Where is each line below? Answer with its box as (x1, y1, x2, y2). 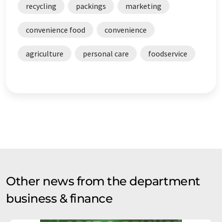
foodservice (148, 49, 187, 59)
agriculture (26, 49, 63, 59)
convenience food (26, 25, 85, 35)
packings (76, 1, 106, 11)
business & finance (6, 191, 113, 206)
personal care (83, 49, 129, 59)
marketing (125, 1, 162, 11)
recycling (26, 1, 56, 11)
